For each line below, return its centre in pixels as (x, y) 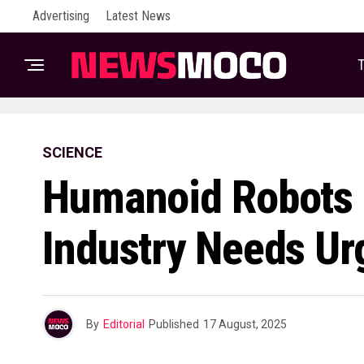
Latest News (138, 16)
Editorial (124, 324)
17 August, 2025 (245, 324)
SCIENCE (72, 152)
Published (174, 324)
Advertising (61, 16)
